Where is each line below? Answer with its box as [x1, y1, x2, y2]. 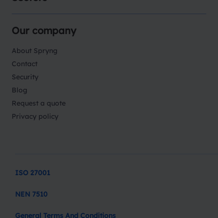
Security [12, 73, 38, 81]
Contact [12, 59, 37, 68]
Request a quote [12, 99, 66, 108]
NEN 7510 [15, 190, 48, 199]
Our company [12, 24, 76, 36]
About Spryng [12, 46, 57, 55]
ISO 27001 [15, 168, 50, 177]
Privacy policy [12, 112, 58, 121]
